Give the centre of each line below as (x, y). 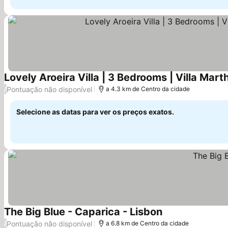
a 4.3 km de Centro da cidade (148, 89)
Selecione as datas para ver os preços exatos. (95, 112)
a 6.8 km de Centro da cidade (147, 223)
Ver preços (183, 218)
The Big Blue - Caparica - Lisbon (83, 212)
